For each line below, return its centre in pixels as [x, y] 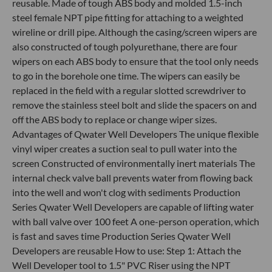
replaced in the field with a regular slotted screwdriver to [129, 90]
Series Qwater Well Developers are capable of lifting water [133, 207]
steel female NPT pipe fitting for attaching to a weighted [128, 17]
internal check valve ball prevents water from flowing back [132, 178]
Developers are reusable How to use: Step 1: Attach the [127, 250]
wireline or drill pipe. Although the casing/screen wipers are [134, 32]
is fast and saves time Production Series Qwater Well [121, 236]
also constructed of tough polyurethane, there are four [125, 46]
